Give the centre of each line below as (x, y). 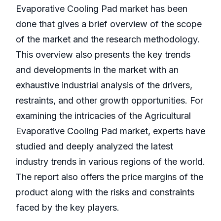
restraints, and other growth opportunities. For (110, 101)
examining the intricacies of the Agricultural (103, 116)
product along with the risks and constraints (105, 192)
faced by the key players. (68, 208)
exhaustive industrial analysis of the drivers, (104, 85)
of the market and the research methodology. (108, 39)
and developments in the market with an (97, 70)
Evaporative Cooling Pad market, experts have (110, 131)
